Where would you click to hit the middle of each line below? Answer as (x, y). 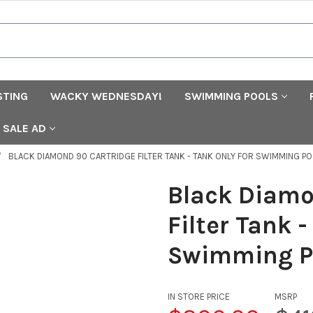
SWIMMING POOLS (232, 96)
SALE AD (25, 128)
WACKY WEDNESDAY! (107, 96)
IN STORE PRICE (199, 296)
